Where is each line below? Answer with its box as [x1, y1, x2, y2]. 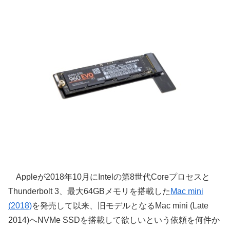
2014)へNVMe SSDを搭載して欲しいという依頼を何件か [8, 216, 220, 225]
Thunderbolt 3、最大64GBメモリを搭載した [8, 187, 170, 196]
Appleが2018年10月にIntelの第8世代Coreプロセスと [8, 172, 210, 182]
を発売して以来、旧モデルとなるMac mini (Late [32, 201, 208, 210]
